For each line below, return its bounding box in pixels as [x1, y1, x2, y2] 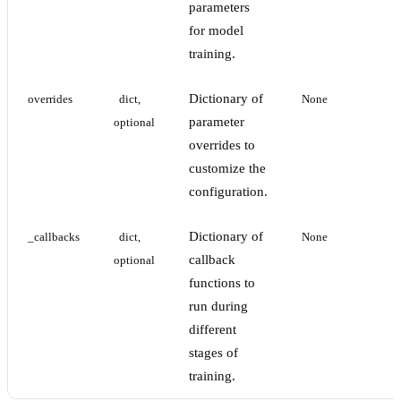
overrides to [189, 138, 255, 153]
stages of [189, 346, 238, 361]
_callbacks [28, 231, 80, 244]
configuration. [189, 184, 268, 200]
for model [189, 23, 243, 38]
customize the [189, 161, 266, 176]
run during [189, 299, 248, 314]
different [189, 322, 236, 337]
